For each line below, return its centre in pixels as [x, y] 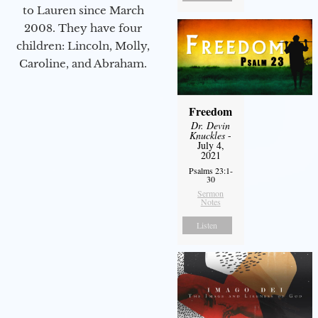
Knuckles [208, 136]
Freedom [211, 111]
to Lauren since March [83, 11]
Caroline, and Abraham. [83, 64]
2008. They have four [83, 28]
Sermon [211, 193]
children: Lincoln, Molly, [83, 46]
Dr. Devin [211, 126]
